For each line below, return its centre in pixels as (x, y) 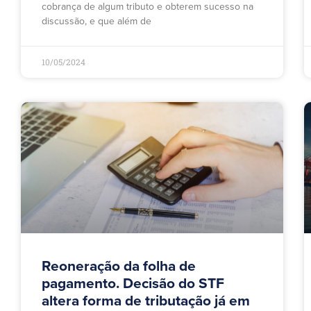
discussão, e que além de (96, 22)
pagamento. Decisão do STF (133, 284)
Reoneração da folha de (119, 267)
